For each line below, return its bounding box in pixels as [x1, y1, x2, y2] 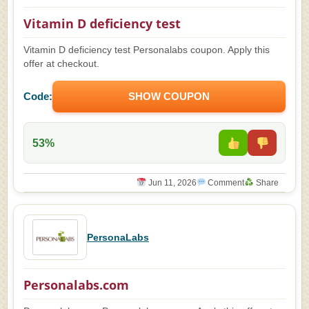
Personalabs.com [23, 277, 129, 293]
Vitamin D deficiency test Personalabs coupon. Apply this [23, 45, 270, 55]
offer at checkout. [23, 59, 99, 69]
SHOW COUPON [128, 90, 210, 102]
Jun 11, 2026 [146, 178, 197, 188]
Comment [206, 178, 245, 188]
